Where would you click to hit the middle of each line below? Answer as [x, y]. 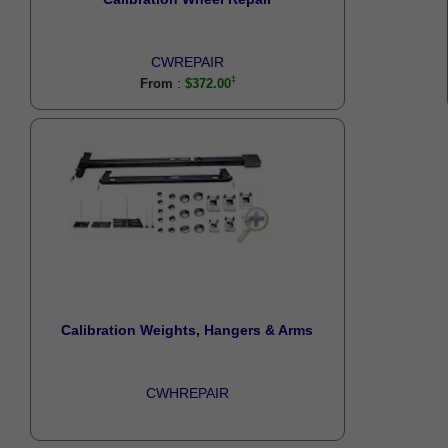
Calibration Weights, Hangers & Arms [187, 330]
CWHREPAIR [188, 393]
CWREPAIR [188, 62]
